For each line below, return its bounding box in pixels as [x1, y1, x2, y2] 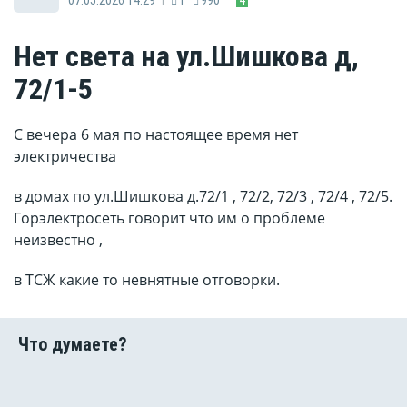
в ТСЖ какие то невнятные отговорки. [14, 270, 280, 291]
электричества [14, 146, 116, 167]
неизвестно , [14, 230, 103, 251]
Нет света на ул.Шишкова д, [14, 39, 359, 74]
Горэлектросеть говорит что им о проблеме [14, 208, 325, 229]
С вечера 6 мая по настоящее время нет [14, 124, 298, 145]
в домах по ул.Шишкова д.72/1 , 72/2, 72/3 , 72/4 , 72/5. [14, 186, 392, 207]
